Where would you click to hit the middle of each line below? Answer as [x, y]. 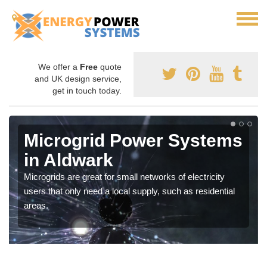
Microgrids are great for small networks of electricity [124, 177]
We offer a [59, 67]
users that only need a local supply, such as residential [129, 191]
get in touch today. [87, 91]
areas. [36, 205]
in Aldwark [69, 160]
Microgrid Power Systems [133, 140]
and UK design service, [78, 79]
